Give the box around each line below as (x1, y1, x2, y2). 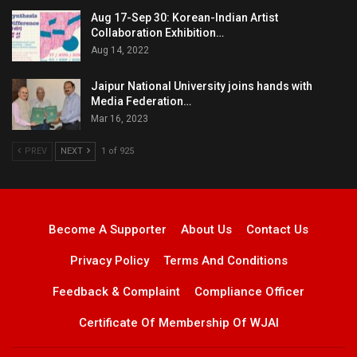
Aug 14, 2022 (91, 45, 149, 57)
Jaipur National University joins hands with (91, 80, 312, 93)
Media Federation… (91, 95, 191, 108)
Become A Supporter (49, 222, 167, 237)
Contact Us (246, 222, 308, 237)
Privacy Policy (69, 253, 149, 268)
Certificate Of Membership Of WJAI (78, 315, 279, 330)
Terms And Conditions (163, 253, 288, 268)
